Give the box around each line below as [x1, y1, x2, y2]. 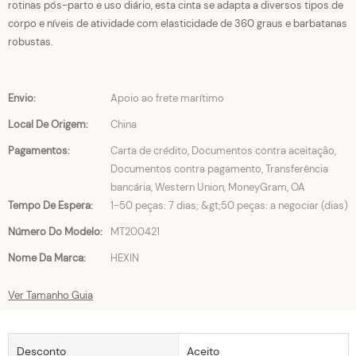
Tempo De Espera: [8, 199, 93, 212]
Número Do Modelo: [8, 225, 103, 238]
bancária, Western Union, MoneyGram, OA [110, 180, 305, 194]
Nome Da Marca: [8, 251, 86, 265]
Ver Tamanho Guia [8, 288, 93, 302]
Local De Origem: [8, 118, 88, 131]
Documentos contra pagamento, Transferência [110, 162, 328, 176]
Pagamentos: [8, 144, 70, 157]
